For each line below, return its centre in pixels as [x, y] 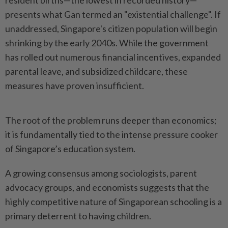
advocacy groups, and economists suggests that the [107, 188]
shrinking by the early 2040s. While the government [107, 43]
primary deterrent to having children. [78, 216]
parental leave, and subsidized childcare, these [96, 72]
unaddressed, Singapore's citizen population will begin [111, 29]
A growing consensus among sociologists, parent [101, 173]
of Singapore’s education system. [70, 149]
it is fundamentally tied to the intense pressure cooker [111, 135]
